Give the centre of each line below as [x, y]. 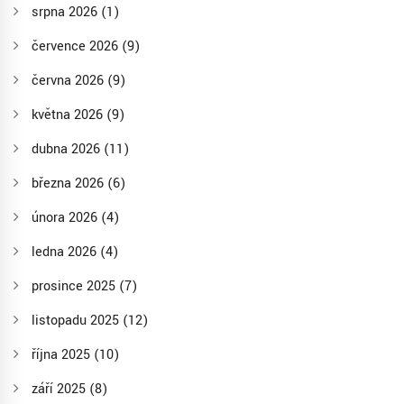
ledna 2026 [66, 252]
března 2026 [69, 184]
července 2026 [77, 47]
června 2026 [69, 81]
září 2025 [60, 390]
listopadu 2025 [77, 321]
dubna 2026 [68, 150]
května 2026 [69, 115]
